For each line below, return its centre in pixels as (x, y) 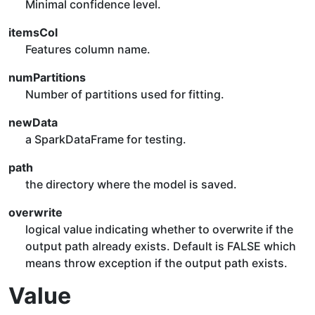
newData (33, 122)
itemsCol (33, 32)
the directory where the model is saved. (131, 184)
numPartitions (47, 77)
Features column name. (88, 49)
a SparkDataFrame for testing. (106, 139)
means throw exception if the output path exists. (156, 263)
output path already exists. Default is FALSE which (161, 246)
